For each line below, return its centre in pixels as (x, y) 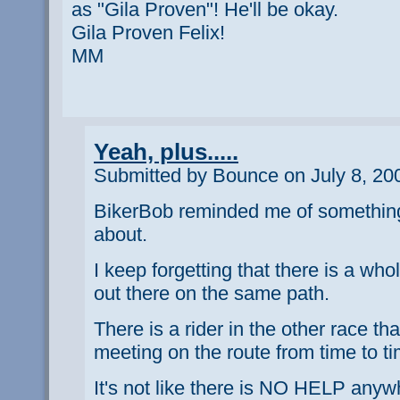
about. (121, 234)
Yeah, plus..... (166, 151)
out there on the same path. (212, 293)
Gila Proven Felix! (148, 32)
